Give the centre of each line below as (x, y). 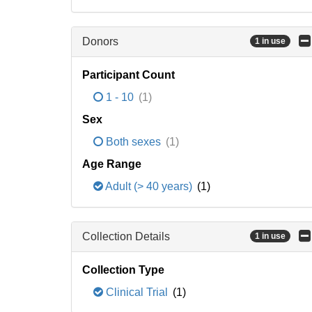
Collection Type (123, 270)
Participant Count (128, 75)
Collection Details (126, 236)
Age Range (112, 164)
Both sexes (133, 142)
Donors (100, 41)
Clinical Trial (137, 292)
